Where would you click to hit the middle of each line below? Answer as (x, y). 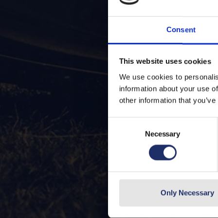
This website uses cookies (165, 61)
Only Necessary (187, 193)
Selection (122, 134)
